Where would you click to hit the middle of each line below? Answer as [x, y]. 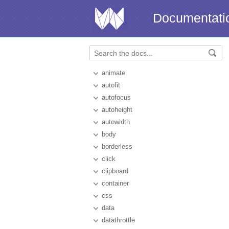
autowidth [116, 122]
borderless [117, 146]
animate [113, 73]
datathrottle [118, 220]
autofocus [116, 97]
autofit [111, 85]
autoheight [117, 110]
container [115, 183]
